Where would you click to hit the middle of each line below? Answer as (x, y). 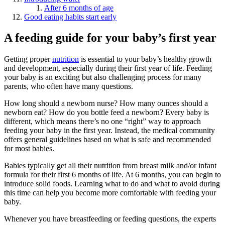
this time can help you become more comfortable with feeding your (110, 193)
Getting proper (28, 59)
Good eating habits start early (70, 17)
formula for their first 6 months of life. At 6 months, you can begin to (113, 175)
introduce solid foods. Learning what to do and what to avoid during (112, 184)
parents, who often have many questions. (69, 86)
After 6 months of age (79, 8)
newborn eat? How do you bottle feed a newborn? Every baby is (106, 113)
